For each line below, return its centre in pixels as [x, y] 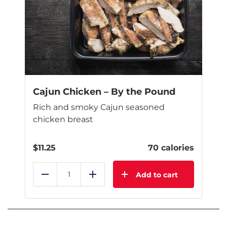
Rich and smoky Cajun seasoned [99, 107]
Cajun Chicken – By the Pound [104, 92]
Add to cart [157, 175]
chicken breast [63, 120]
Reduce [61, 180]
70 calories [171, 148]
